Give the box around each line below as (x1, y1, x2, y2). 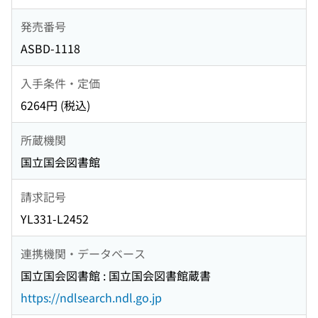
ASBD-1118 (21, 40, 80, 57)
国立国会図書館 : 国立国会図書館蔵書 (21, 267, 211, 285)
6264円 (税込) (21, 97, 90, 114)
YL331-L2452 (21, 210, 89, 228)
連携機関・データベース (21, 244, 146, 262)
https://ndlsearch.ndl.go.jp (21, 289, 162, 307)
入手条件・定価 (21, 74, 100, 92)
